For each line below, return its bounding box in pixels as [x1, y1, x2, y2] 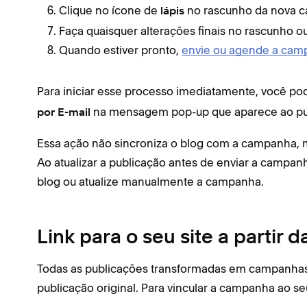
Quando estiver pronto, [59, 43, 182, 57]
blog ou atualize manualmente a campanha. [37, 175, 264, 188]
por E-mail [37, 108, 90, 119]
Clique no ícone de [59, 3, 160, 17]
